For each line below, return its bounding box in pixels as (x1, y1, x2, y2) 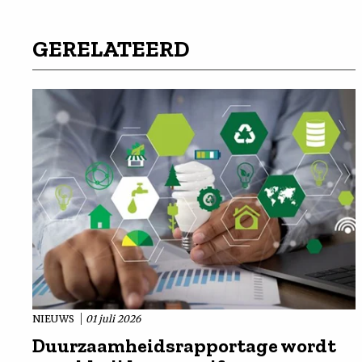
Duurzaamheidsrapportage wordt (32, 333, 336, 357)
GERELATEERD (32, 36, 189, 62)
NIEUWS (32, 312, 77, 325)
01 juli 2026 (86, 312, 141, 325)
